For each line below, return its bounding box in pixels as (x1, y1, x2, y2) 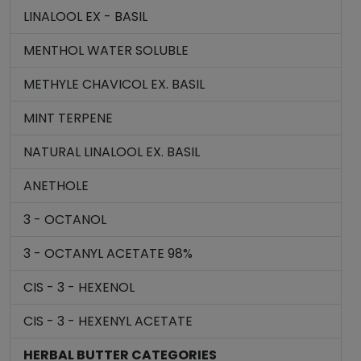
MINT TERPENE (23, 109, 113, 127)
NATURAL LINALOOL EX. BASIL (23, 143, 200, 161)
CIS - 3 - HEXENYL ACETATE (23, 312, 193, 330)
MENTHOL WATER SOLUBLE (23, 41, 189, 60)
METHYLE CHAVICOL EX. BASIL (23, 75, 205, 93)
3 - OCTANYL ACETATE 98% (23, 244, 193, 263)
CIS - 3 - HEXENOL (23, 278, 135, 297)
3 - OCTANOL (23, 210, 106, 229)
